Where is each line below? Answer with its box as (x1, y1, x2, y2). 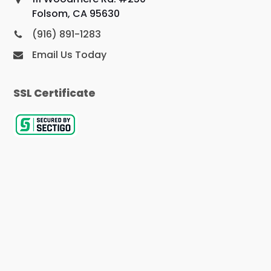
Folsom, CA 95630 (32, 6, 120, 21)
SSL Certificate (13, 85, 96, 100)
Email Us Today (32, 47, 107, 62)
